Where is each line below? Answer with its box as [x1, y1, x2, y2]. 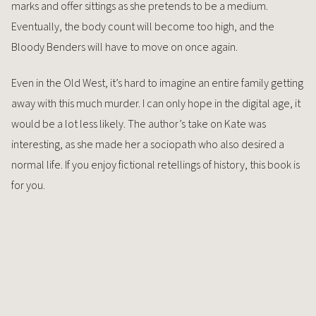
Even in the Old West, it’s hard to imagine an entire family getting [11, 75, 303, 91]
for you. [11, 177, 45, 193]
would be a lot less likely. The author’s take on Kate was [11, 116, 266, 132]
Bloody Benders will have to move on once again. [11, 39, 238, 55]
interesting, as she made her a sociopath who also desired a [11, 136, 284, 152]
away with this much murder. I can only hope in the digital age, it [11, 95, 300, 111]
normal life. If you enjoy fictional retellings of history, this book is [11, 157, 300, 173]
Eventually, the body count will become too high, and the [11, 18, 274, 35]
